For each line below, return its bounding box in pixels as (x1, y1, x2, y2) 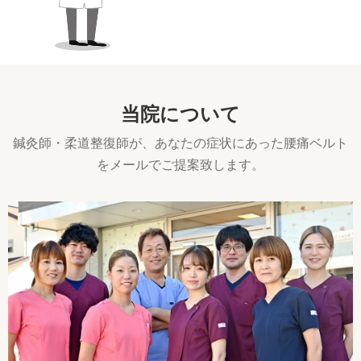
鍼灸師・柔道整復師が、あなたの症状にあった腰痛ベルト (13, 135, 348, 150)
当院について (121, 103, 240, 125)
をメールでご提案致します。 (97, 157, 264, 172)
